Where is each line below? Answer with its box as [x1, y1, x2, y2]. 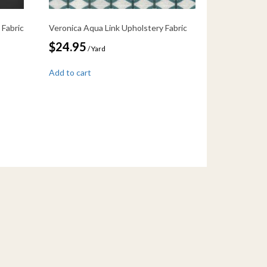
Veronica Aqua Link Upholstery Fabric [49, 22, 188, 33]
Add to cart [49, 67, 92, 77]
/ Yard [88, 44, 106, 53]
